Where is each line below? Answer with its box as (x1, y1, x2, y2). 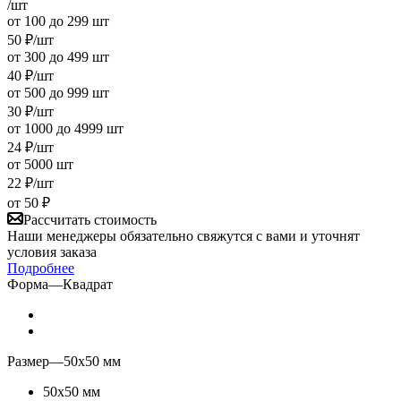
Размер (7, 353, 49, 369)
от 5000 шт (7, 156, 73, 172)
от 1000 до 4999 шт (7, 120, 124, 136)
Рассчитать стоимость (23, 211, 157, 227)
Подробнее (7, 260, 74, 276)
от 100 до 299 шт (7, 13, 109, 29)
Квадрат (63, 276, 113, 292)
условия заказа (7, 243, 97, 260)
